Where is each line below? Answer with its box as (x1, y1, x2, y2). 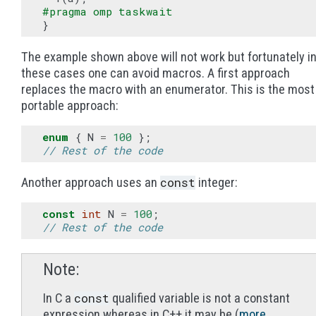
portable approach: (21, 98, 119, 113)
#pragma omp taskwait (42, 4, 173, 18)
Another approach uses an (21, 175, 160, 190)
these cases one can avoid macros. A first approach (21, 66, 290, 80)
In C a (43, 291, 74, 305)
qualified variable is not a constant (109, 291, 290, 305)
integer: (195, 175, 238, 190)
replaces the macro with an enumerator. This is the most (21, 82, 315, 97)
